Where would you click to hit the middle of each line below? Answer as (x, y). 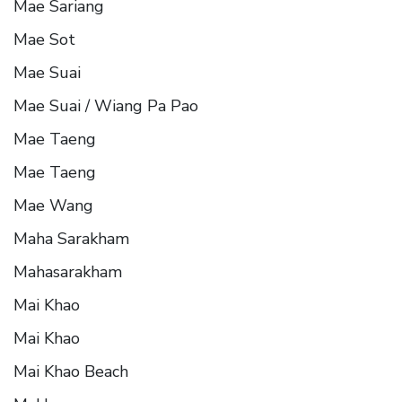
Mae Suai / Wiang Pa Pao (106, 105)
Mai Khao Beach (71, 371)
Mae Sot (44, 39)
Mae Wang (53, 205)
